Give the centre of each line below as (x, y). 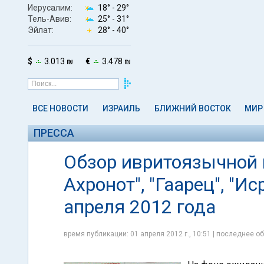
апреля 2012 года (140, 207)
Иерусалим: (50, 7)
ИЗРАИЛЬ (121, 108)
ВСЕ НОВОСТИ (60, 108)
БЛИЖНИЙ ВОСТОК (192, 108)
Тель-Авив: (49, 19)
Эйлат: (41, 30)
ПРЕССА (54, 133)
